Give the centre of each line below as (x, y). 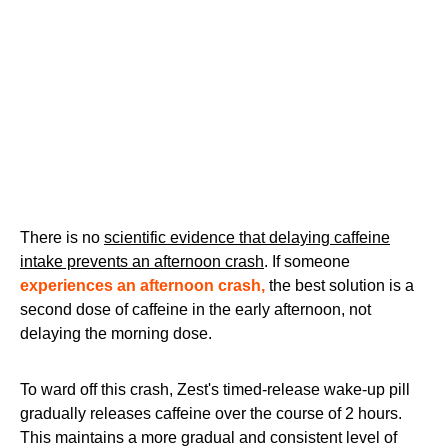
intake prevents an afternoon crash (142, 262)
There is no (62, 238)
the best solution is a (339, 286)
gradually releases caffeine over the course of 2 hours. (211, 414)
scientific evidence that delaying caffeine (247, 238)
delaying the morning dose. (116, 334)
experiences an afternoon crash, (142, 286)
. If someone (307, 262)
